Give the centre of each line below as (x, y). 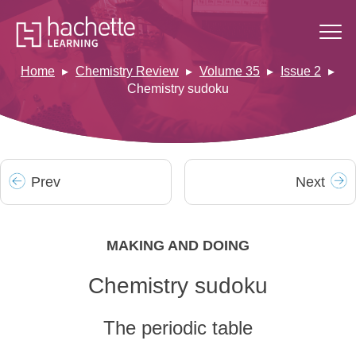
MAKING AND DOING (178, 246)
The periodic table (178, 328)
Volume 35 (230, 72)
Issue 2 (301, 72)
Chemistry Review (127, 72)
